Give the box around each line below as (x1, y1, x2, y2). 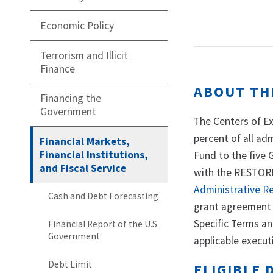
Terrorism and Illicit (40, 48, 128, 62)
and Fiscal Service (40, 161, 127, 175)
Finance (40, 62, 75, 76)
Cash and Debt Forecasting (48, 190, 158, 202)
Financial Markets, (40, 134, 130, 148)
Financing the (40, 91, 101, 105)
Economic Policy (40, 18, 114, 32)
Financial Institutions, (40, 147, 149, 161)
